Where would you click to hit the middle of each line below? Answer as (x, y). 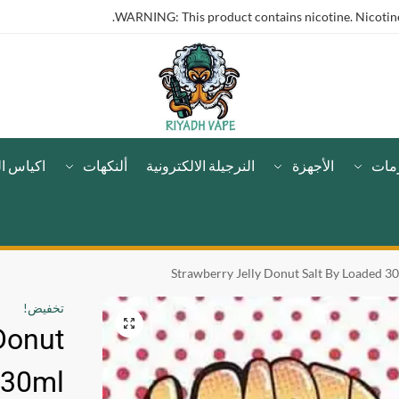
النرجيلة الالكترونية (200, 165)
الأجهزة (313, 165)
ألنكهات (106, 165)
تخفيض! (43, 308)
